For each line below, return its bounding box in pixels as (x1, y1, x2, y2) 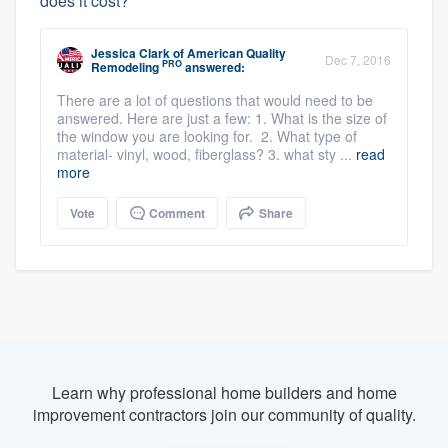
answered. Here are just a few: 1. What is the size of (57, 107, 387, 128)
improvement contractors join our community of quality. (32, 402, 416, 426)
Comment (146, 203, 205, 222)
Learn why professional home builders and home (51, 380, 397, 404)
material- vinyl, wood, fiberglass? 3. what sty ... (57, 143, 356, 164)
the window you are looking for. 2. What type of (57, 125, 357, 146)
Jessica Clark (91, 43, 170, 62)
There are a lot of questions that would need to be (57, 89, 373, 110)
